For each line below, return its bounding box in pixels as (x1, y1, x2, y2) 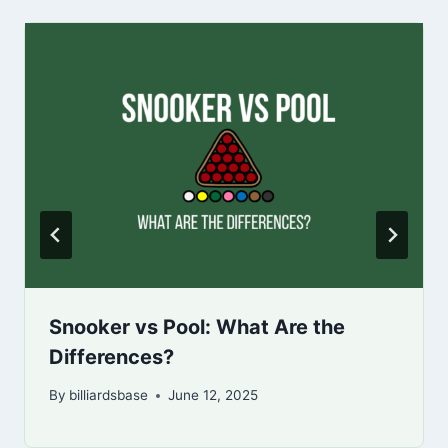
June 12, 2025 (168, 387, 259, 404)
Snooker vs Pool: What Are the (49, 314, 345, 339)
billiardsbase (69, 387, 149, 404)
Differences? (49, 344, 174, 369)
